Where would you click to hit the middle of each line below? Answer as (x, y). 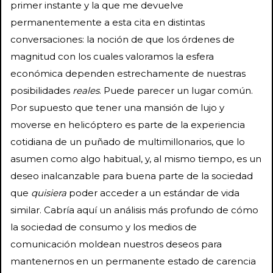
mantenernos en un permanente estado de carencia (133, 261)
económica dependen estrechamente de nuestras (128, 73)
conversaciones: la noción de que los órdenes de (122, 39)
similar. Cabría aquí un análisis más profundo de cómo (134, 210)
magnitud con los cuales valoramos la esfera (112, 56)
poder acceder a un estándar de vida (153, 193)
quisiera (49, 193)
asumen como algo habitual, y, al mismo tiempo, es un (136, 158)
